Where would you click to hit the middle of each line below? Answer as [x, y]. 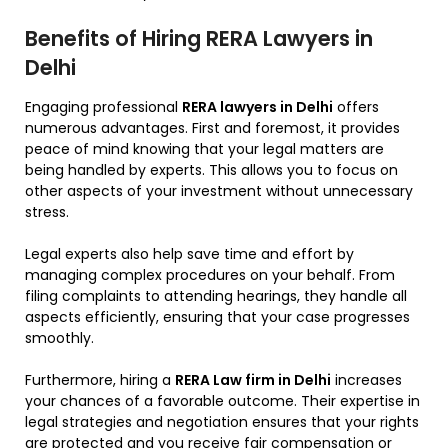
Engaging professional [103, 107]
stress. [47, 212]
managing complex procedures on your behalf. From [210, 275]
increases [366, 380]
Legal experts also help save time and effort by [189, 254]
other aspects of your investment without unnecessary [219, 191]
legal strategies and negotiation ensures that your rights [222, 422]
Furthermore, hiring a [100, 380]
